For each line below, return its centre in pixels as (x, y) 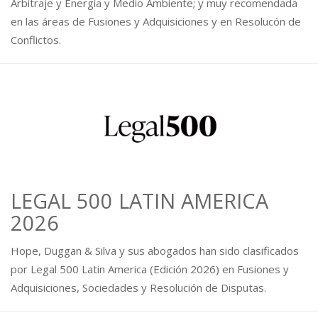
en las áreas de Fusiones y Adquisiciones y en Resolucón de (156, 22)
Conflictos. (36, 40)
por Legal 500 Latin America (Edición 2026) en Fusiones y (150, 269)
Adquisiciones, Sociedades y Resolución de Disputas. (138, 288)
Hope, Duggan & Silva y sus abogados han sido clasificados (155, 251)
